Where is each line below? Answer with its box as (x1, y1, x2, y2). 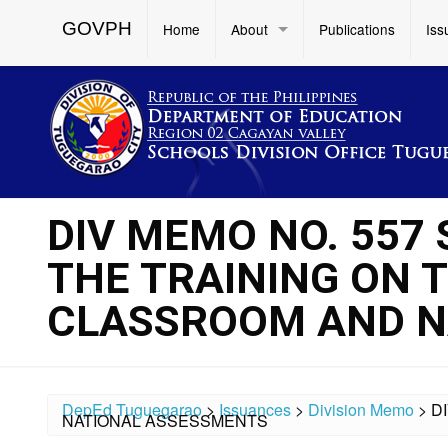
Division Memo (308, 398, 414, 421)
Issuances (219, 398, 291, 421)
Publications (319, 19, 395, 39)
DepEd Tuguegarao (62, 398, 202, 421)
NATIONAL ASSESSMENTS (62, 409, 268, 432)
